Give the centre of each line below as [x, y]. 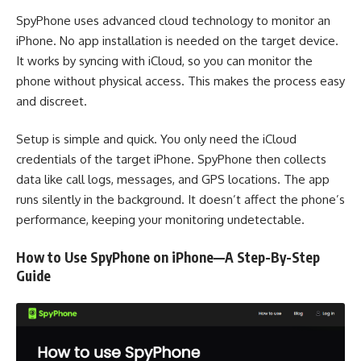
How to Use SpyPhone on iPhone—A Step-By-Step [168, 257]
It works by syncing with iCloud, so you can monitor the [164, 60]
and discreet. [52, 101]
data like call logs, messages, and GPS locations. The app [173, 180]
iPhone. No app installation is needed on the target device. [177, 40]
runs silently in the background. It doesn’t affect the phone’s [180, 200]
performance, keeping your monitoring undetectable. [160, 220]
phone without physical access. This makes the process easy [180, 81]
